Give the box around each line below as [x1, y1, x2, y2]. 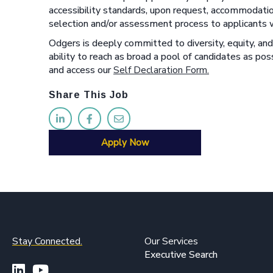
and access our [49, 63, 113, 77]
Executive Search [144, 247, 218, 261]
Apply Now [101, 136, 149, 149]
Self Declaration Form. [113, 63, 209, 77]
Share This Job [49, 90, 129, 100]
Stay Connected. [12, 234, 82, 248]
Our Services [144, 234, 199, 248]
